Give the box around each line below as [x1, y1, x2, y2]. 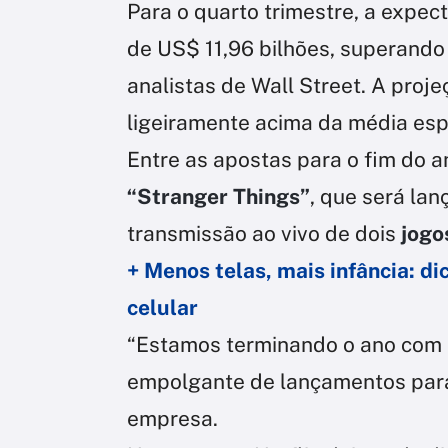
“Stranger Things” [127, 183, 310, 209]
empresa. [127, 405, 218, 431]
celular [127, 294, 198, 320]
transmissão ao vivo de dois [127, 220, 401, 246]
